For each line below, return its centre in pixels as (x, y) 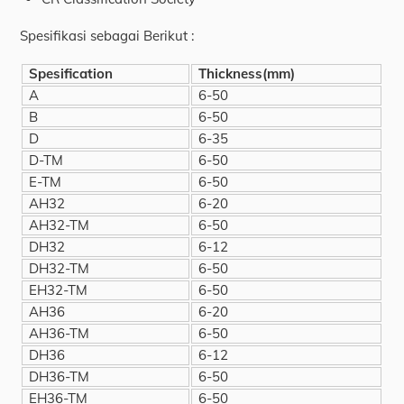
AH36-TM (60, 334)
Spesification (71, 74)
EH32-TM (59, 290)
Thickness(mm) (247, 74)
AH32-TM (60, 225)
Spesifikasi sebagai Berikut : (107, 35)
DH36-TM (60, 377)
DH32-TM (60, 269)
